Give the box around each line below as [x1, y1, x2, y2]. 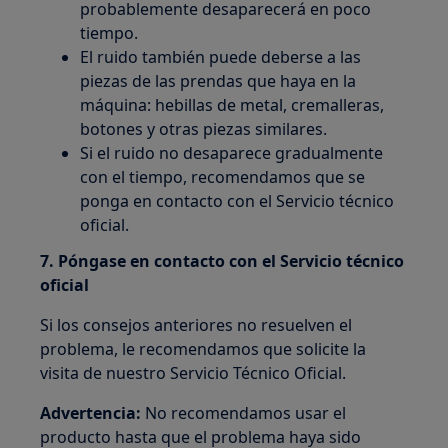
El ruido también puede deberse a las [80, 45, 362, 68]
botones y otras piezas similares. [80, 117, 328, 140]
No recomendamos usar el [145, 401, 347, 424]
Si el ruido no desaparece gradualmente [80, 141, 384, 164]
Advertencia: [40, 401, 146, 424]
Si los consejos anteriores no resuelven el [40, 313, 353, 336]
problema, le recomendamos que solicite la [40, 337, 367, 360]
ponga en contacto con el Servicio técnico [80, 189, 395, 212]
